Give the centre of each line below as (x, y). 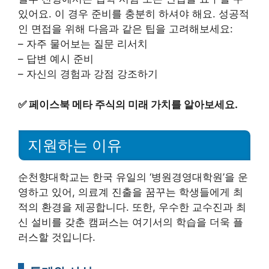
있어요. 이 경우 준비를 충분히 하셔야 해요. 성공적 (134, 14)
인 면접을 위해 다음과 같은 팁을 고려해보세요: (125, 29)
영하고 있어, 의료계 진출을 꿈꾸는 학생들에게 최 (131, 192)
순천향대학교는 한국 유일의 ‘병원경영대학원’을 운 (133, 177)
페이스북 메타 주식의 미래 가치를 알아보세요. (133, 104)
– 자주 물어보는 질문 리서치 (83, 44)
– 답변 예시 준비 (56, 59)
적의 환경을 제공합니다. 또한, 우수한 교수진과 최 (132, 207)
